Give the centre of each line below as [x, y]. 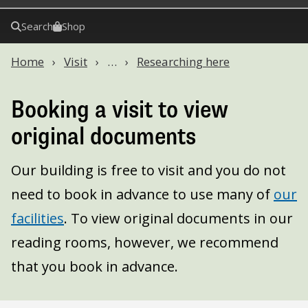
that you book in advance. [95, 266]
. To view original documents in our [178, 218]
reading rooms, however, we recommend [145, 242]
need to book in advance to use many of [142, 194]
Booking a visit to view [120, 110]
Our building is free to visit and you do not [148, 170]
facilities [37, 218]
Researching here [183, 62]
